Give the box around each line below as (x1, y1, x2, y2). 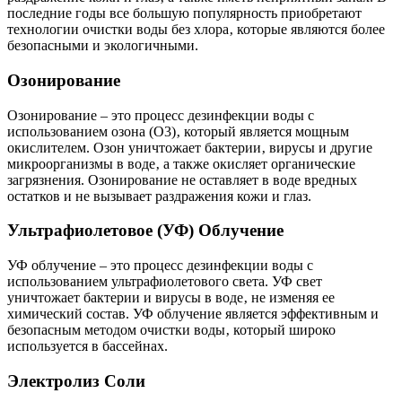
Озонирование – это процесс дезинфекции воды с (7, 107, 314, 123)
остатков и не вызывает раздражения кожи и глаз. (7, 188, 311, 204)
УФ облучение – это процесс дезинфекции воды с (7, 258, 313, 274)
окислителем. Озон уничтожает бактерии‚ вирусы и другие (7, 139, 372, 155)
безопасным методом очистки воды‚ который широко (7, 322, 336, 338)
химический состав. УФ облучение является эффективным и (7, 306, 379, 322)
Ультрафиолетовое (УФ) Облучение (7, 221, 284, 240)
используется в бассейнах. (7, 338, 168, 354)
